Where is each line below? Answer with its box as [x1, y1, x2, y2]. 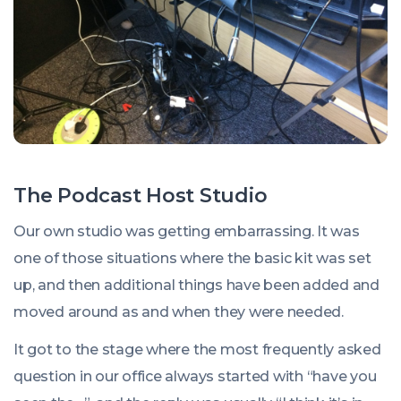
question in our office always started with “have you [13, 368, 377, 385]
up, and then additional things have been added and [13, 277, 380, 294]
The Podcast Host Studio [13, 183, 268, 208]
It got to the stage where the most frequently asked [13, 341, 381, 358]
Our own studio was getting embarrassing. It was [13, 223, 360, 240]
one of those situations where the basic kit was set [13, 250, 371, 267]
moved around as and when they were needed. [13, 303, 344, 320]
